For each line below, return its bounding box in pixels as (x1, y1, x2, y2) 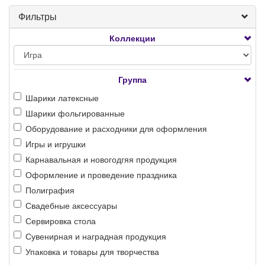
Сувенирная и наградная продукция (25, 232, 166, 242)
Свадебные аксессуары (25, 201, 117, 211)
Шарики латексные (25, 93, 99, 104)
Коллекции (109, 34, 156, 44)
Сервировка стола (25, 216, 96, 227)
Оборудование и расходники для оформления (25, 124, 207, 134)
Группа (118, 75, 147, 85)
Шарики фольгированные (25, 109, 125, 119)
